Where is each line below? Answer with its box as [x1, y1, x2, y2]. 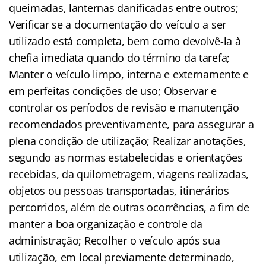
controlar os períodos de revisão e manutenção [9, 100, 239, 115]
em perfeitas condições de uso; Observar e [9, 83, 217, 98]
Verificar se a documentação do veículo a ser [9, 17, 227, 31]
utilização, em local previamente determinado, [9, 249, 235, 264]
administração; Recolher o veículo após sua [9, 233, 220, 248]
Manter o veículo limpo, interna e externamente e [9, 66, 249, 81]
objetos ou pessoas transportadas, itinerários [9, 183, 229, 198]
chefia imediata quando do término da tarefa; [9, 50, 230, 65]
